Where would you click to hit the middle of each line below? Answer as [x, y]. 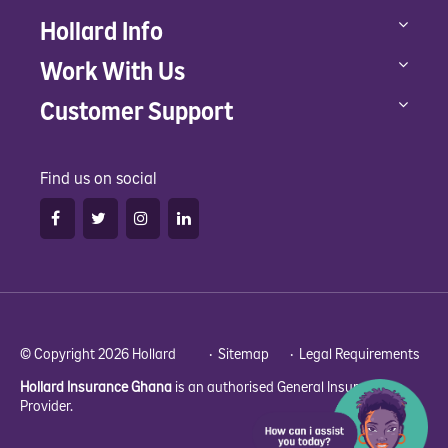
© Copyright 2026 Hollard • [119, 354]
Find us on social [98, 178]
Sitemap [243, 354]
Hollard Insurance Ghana [96, 387]
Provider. [49, 406]
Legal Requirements [359, 354]
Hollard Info [101, 31]
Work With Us [112, 71]
